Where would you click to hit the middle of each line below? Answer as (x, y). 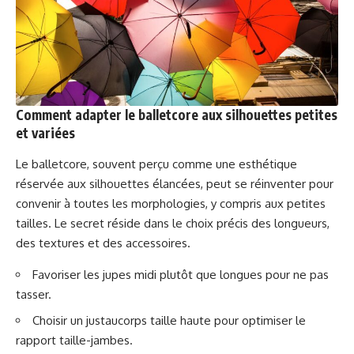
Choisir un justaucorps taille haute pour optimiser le (169, 320)
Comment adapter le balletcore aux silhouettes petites (177, 115)
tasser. (34, 295)
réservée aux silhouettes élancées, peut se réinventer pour (175, 184)
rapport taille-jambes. (74, 340)
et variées (45, 133)
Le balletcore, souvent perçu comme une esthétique (156, 164)
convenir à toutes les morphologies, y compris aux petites (171, 204)
